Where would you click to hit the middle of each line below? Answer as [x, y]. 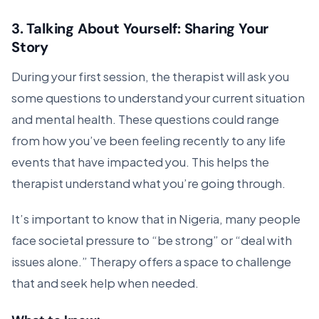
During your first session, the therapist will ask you [150, 75]
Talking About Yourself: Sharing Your [148, 28]
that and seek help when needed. [105, 282]
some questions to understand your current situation [158, 97]
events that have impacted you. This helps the [140, 161]
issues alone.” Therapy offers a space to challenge [151, 261]
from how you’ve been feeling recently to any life [148, 140]
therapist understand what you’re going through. [148, 182]
